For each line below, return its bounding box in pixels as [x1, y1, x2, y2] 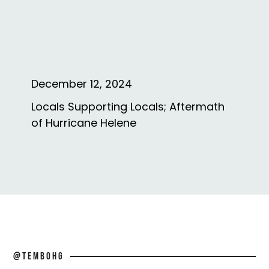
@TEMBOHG [13, 250, 65, 262]
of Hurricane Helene [31, 115, 136, 130]
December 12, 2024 [31, 76, 132, 91]
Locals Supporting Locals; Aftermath [31, 98, 225, 114]
